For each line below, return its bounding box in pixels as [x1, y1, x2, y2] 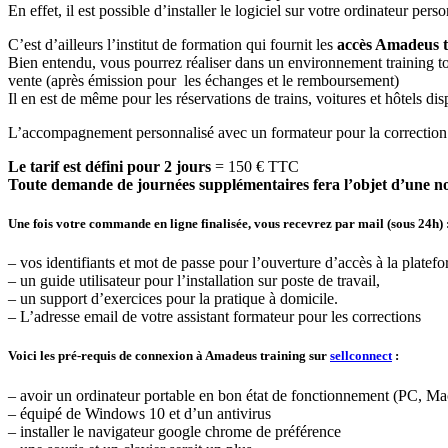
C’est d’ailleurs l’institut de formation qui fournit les [8, 35, 337, 53]
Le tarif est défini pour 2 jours [8, 157, 211, 175]
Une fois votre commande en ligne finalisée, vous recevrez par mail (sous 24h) [8, 216, 443, 232]
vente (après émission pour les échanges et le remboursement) [8, 71, 399, 89]
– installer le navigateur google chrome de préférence [8, 422, 341, 440]
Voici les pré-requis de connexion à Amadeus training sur [8, 348, 330, 364]
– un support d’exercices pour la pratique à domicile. [8, 290, 338, 308]
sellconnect [330, 348, 392, 364]
